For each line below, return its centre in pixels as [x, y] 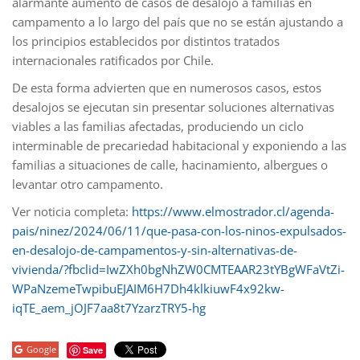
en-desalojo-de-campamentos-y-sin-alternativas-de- [155, 250]
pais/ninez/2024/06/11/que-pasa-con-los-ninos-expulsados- [179, 230]
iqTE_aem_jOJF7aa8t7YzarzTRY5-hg [109, 307]
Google [41, 349]
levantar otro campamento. [88, 184]
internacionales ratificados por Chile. [113, 60]
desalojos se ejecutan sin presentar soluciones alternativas [173, 106]
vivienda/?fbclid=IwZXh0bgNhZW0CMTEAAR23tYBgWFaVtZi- [178, 269]
